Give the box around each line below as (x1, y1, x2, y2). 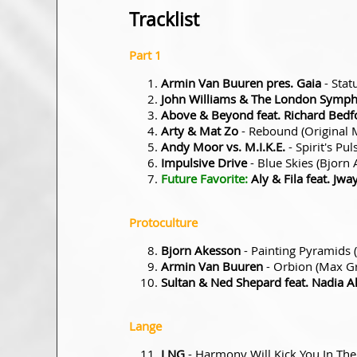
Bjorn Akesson (161, 241, 241, 258)
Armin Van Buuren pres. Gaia (161, 74, 321, 91)
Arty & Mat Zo (161, 122, 238, 139)
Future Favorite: (161, 170, 248, 186)
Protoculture (129, 214, 198, 230)
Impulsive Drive (161, 154, 247, 171)
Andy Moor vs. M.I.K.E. (161, 138, 285, 155)
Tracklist (129, 7, 199, 32)
